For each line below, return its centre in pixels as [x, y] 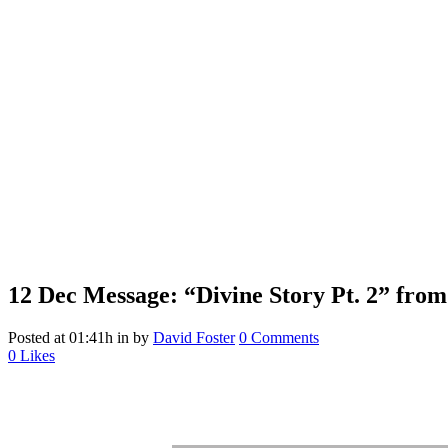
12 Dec [42, 295]
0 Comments [279, 338]
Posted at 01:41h [60, 338]
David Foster [194, 338]
